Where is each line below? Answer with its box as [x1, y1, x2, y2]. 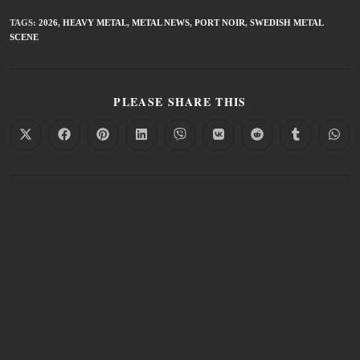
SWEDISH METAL [250, 18, 323, 28]
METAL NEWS [132, 18, 190, 28]
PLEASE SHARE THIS [113, 93, 247, 111]
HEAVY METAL [63, 18, 127, 28]
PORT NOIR [194, 18, 245, 28]
